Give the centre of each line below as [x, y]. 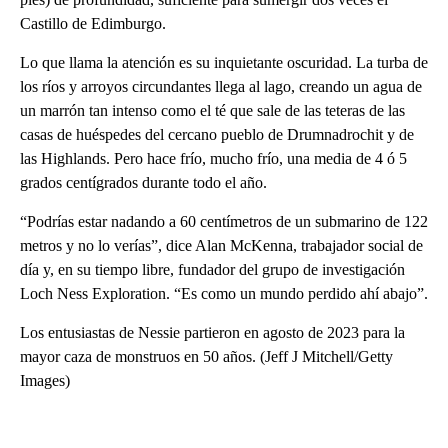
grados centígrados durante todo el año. [143, 182]
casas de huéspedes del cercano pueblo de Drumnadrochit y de [217, 134]
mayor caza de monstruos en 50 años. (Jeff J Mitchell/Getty [206, 356]
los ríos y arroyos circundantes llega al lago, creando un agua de [221, 86]
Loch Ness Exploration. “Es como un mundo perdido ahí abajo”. [224, 293]
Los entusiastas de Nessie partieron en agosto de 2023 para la [212, 332]
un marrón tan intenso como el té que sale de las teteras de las [212, 110]
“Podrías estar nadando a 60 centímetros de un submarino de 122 [224, 221]
